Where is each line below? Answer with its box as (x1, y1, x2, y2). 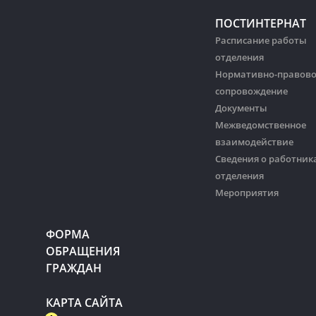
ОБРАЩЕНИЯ (46, 243, 120, 260)
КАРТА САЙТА (46, 295, 123, 311)
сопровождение (215, 85, 288, 98)
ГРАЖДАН (46, 260, 102, 276)
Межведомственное (215, 119, 306, 132)
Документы (215, 102, 267, 115)
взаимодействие (215, 135, 293, 149)
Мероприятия (215, 186, 279, 200)
